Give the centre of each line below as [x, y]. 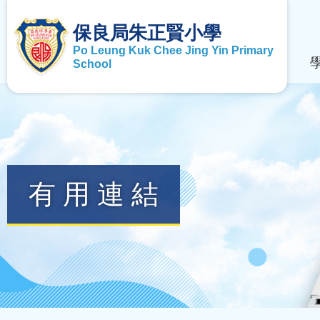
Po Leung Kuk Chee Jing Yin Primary [174, 50]
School [92, 64]
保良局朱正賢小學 [147, 32]
